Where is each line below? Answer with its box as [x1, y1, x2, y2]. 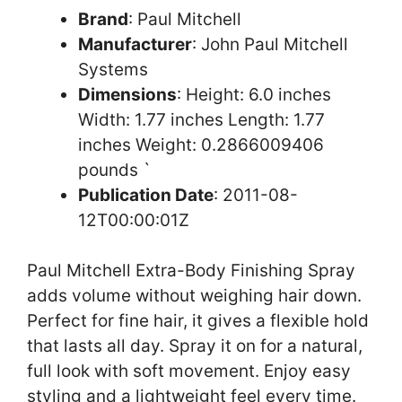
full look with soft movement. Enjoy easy [27, 361, 351, 382]
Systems [78, 58, 148, 80]
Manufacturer [78, 33, 192, 55]
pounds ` [78, 159, 151, 180]
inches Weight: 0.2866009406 [78, 134, 324, 155]
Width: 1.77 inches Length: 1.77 [78, 109, 325, 130]
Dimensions [78, 83, 177, 105]
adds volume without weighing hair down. [27, 285, 362, 307]
